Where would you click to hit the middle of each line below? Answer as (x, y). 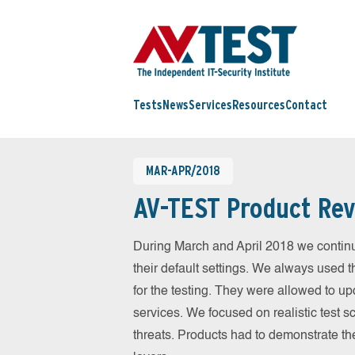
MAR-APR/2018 (183, 171)
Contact (306, 105)
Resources (259, 105)
